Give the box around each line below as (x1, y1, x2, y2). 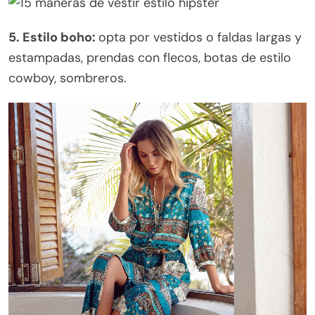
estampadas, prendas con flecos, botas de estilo (8, 49, 291, 67)
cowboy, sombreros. (8, 70, 127, 87)
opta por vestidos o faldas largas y (98, 29, 302, 46)
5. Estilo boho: (8, 29, 98, 46)
